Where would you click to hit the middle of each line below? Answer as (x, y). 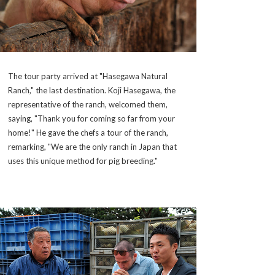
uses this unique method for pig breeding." (83, 161)
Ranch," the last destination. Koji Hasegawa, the (92, 90)
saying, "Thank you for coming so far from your (91, 118)
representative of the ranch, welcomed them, (88, 104)
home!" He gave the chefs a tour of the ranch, (88, 132)
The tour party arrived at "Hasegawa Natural (88, 76)
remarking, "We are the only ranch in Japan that (92, 146)
